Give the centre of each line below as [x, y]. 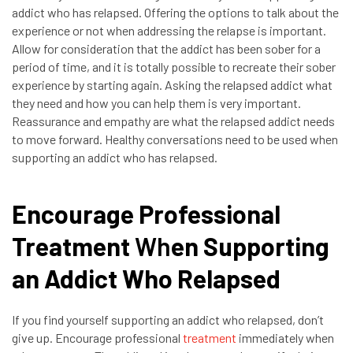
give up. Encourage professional [97, 338]
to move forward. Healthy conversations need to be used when [175, 139]
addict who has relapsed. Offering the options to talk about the [175, 12]
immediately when [285, 338]
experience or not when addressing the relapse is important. [169, 30]
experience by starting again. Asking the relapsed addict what [172, 85]
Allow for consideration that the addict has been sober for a [166, 48]
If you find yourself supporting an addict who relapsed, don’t [168, 320]
